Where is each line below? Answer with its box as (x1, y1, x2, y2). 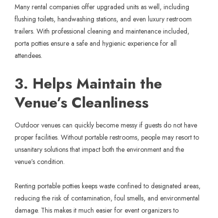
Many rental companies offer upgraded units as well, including (15, 1, 189, 12)
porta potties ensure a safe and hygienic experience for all (15, 38, 177, 48)
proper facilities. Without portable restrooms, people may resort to (15, 132, 199, 142)
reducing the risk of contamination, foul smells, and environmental (15, 193, 200, 203)
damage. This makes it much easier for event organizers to (15, 205, 179, 215)
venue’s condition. (15, 156, 67, 166)
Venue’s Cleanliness (15, 91, 148, 113)
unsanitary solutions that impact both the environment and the (15, 144, 184, 154)
